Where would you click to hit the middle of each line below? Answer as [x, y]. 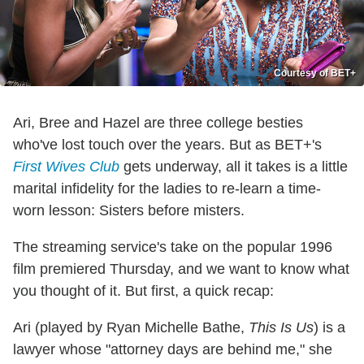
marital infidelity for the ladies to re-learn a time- [167, 188]
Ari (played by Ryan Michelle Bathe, [131, 327]
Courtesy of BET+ [315, 73]
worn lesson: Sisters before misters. [129, 210]
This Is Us [281, 327]
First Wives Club [66, 166]
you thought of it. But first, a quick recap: [143, 290]
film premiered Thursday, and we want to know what [181, 269]
